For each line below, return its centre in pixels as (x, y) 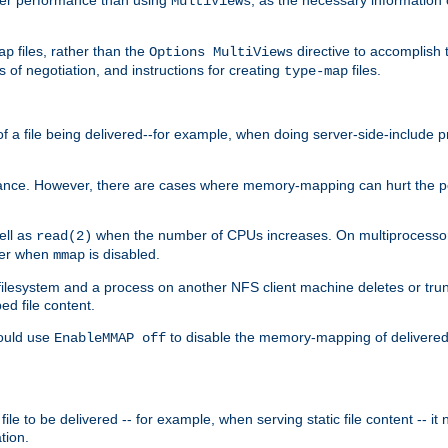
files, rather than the (81, 50)
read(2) (64, 235)
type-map (316, 70)
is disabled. (122, 253)
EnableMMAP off (110, 337)
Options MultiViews (221, 51)
